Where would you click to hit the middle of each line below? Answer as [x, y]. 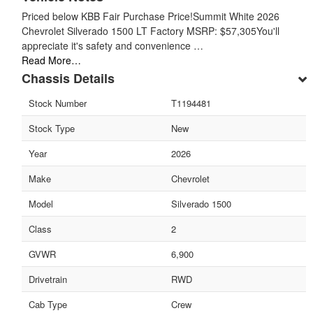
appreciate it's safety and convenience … [112, 46]
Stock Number [58, 103]
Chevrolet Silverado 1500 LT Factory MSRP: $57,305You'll [151, 31]
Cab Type [48, 305]
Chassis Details [68, 79]
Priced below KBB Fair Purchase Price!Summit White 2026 [151, 16]
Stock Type [52, 129]
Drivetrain [48, 279]
